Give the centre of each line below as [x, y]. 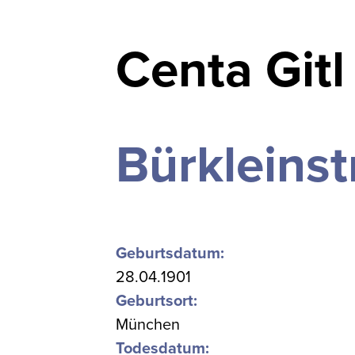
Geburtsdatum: [170, 254]
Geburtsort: [157, 301]
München [148, 325]
